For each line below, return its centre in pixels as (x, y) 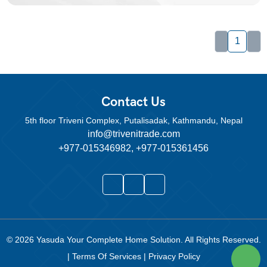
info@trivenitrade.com (133, 134)
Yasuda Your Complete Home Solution (108, 240)
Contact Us (133, 103)
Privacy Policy (174, 257)
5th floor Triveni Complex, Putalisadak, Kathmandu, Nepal (133, 121)
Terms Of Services (108, 257)
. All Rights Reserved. (221, 240)
